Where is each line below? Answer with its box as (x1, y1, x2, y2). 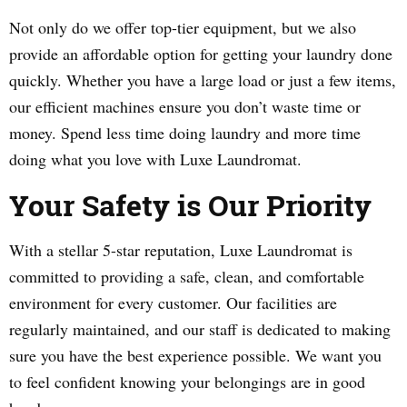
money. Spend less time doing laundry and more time (9, 122, 361, 144)
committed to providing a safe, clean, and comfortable (9, 265, 364, 287)
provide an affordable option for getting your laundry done (9, 43, 392, 65)
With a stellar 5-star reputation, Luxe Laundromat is (9, 239, 352, 261)
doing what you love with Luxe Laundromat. (9, 148, 302, 170)
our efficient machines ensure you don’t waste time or (9, 95, 361, 117)
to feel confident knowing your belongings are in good (9, 371, 365, 392)
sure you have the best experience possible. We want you (9, 344, 382, 366)
